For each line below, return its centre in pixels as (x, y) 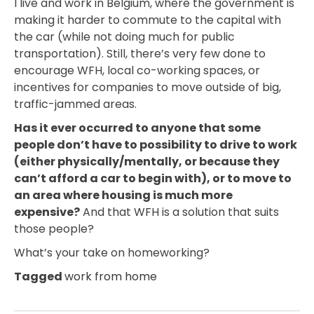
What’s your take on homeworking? (112, 253)
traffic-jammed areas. (75, 104)
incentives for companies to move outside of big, (148, 88)
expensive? (47, 212)
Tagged (39, 277)
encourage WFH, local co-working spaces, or (137, 71)
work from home (111, 277)
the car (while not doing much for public (124, 37)
